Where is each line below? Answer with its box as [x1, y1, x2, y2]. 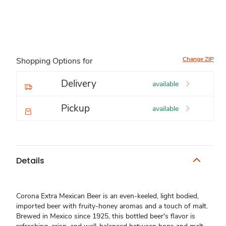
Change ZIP [183, 55, 214, 63]
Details [16, 154, 44, 166]
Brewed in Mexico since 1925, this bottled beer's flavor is [16, 211, 195, 221]
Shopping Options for [16, 55, 93, 67]
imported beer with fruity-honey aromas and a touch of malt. [16, 201, 208, 211]
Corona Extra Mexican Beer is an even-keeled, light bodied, [16, 191, 199, 201]
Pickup [61, 102, 90, 115]
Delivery [61, 77, 96, 90]
